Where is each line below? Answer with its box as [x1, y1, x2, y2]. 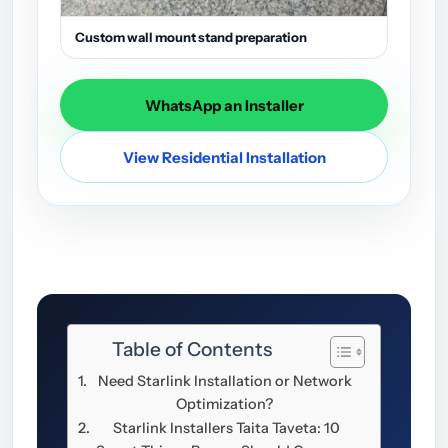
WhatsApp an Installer [144, 95, 304, 115]
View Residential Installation [122, 147, 326, 167]
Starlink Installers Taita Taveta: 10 [112, 419, 340, 438]
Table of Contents [111, 337, 272, 362]
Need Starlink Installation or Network [97, 372, 352, 391]
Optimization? [176, 395, 274, 414]
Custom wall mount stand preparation [75, 29, 307, 46]
